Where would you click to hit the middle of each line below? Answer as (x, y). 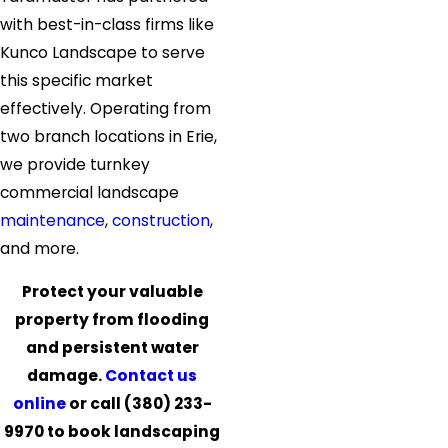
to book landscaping (132, 432)
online (39, 404)
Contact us (151, 376)
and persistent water (112, 348)
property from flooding (112, 320)
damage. (66, 376)
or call (94, 404)
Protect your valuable (112, 292)
